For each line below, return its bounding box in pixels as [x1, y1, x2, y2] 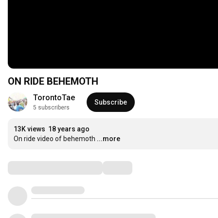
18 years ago [48, 125, 90, 133]
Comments [7, 162, 56, 174]
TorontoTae [33, 93, 75, 103]
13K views [14, 125, 45, 133]
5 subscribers [33, 104, 70, 111]
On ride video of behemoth [14, 135, 95, 143]
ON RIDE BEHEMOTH [8, 75, 98, 88]
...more [97, 135, 120, 143]
